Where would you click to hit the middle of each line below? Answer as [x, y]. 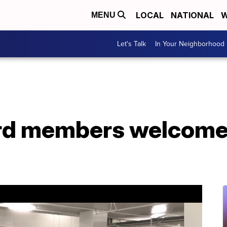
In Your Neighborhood [190, 44]
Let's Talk [131, 44]
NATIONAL [192, 15]
